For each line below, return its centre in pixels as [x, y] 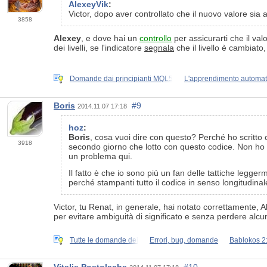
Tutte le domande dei [104, 240]
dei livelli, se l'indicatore [99, 47]
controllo [156, 38]
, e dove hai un [110, 38]
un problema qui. [100, 156]
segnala [159, 47]
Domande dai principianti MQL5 [121, 78]
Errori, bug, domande [184, 240]
